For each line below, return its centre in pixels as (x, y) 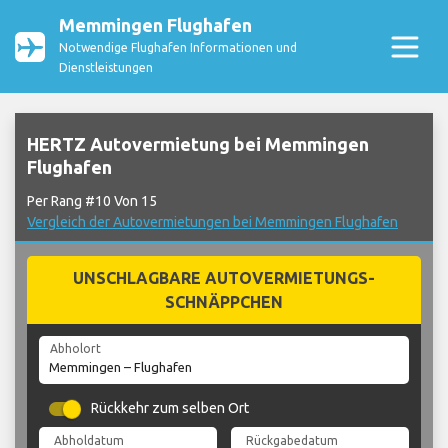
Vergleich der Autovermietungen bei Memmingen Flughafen (212, 222)
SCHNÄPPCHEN (224, 302)
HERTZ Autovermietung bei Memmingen (198, 144)
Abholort (75, 349)
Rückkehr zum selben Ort (170, 408)
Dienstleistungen (106, 67)
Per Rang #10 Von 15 (92, 201)
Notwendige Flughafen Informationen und (178, 47)
